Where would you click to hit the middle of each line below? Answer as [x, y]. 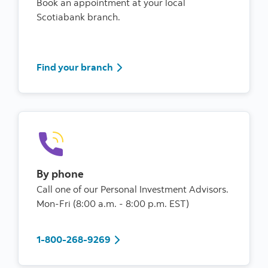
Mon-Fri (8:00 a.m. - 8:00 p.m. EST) [113, 203]
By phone [60, 174]
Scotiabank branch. [80, 17]
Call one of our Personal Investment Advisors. [134, 189]
